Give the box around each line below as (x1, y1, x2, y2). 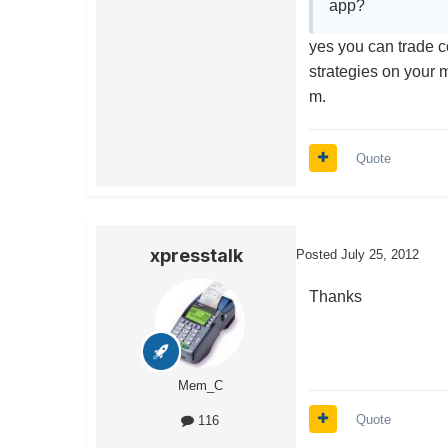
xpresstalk (149, 244, 243, 266)
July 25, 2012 (341, 246, 419, 262)
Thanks (309, 287, 363, 305)
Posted (296, 246, 341, 262)
